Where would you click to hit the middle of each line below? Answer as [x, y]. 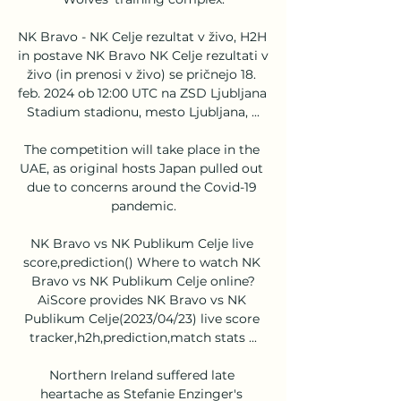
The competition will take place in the [141, 149]
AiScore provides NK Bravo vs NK [141, 299]
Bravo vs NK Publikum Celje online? [143, 281]
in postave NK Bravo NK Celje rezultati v [143, 55]
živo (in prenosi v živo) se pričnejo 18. [141, 74]
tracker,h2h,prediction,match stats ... [143, 337]
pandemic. [143, 205]
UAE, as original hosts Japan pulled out [141, 168]
